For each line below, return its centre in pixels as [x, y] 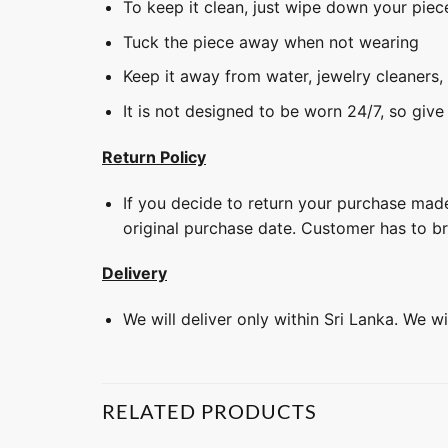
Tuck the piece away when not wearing [270, 41]
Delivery [134, 273]
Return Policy [154, 156]
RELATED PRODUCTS [209, 410]
